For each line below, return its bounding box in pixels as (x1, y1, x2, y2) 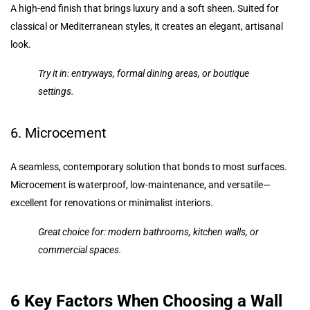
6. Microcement (10, 124, 107, 141)
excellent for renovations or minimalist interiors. (10, 197, 213, 208)
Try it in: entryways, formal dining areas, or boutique (38, 67, 249, 79)
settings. (38, 85, 74, 97)
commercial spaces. (38, 244, 122, 255)
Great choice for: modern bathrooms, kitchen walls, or (38, 226, 259, 237)
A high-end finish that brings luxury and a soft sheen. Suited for (10, 2, 279, 14)
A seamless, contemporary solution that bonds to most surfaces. (10, 161, 287, 172)
